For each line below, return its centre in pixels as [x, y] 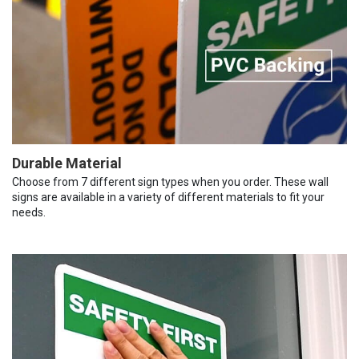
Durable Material [67, 163]
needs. [29, 213]
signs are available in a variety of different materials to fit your [168, 198]
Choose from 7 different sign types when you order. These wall [170, 182]
